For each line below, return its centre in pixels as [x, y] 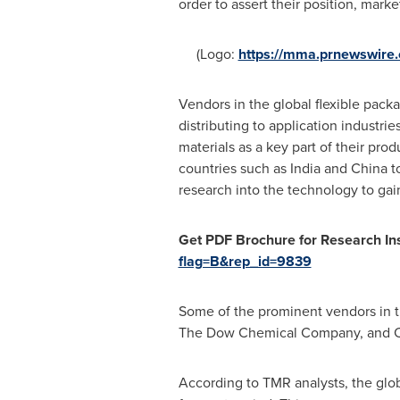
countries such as [234, 168]
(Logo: [208, 54]
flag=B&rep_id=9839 [245, 261]
